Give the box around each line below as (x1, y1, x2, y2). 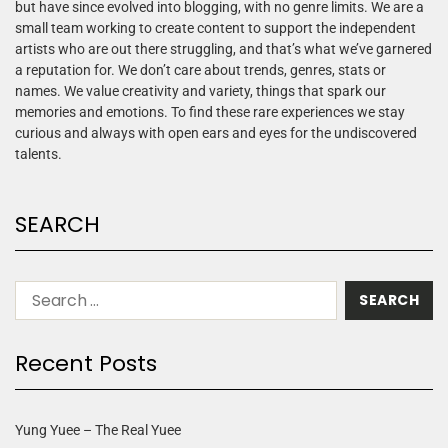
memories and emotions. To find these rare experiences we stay (15, 103, 405, 120)
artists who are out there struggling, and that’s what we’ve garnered (15, 40, 432, 57)
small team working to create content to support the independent (15, 19, 416, 36)
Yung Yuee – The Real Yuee (15, 421, 181, 438)
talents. (15, 145, 62, 162)
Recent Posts (15, 347, 157, 379)
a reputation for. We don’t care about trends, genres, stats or (15, 61, 386, 78)
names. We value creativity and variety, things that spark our (15, 82, 386, 99)
